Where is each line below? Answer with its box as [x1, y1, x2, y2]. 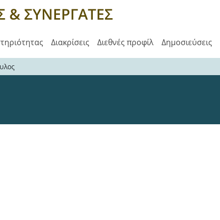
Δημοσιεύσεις [162, 37, 212, 48]
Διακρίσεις [51, 37, 89, 48]
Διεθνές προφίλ [97, 37, 154, 48]
